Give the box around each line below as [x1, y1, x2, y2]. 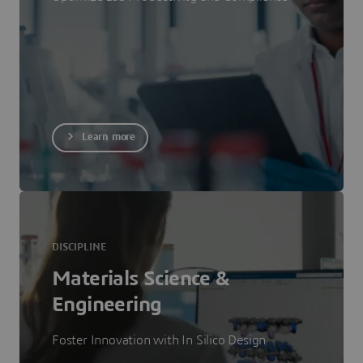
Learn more [82, 132, 135, 143]
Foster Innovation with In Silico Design [52, 333, 267, 347]
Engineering [52, 293, 162, 315]
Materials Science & [52, 267, 229, 289]
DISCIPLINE [52, 241, 106, 253]
